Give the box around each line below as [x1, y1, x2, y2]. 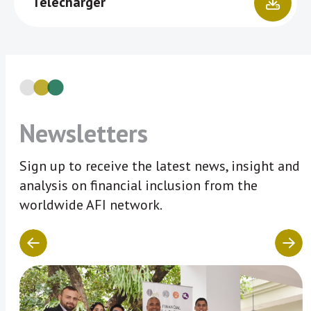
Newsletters [19, 116, 148, 149]
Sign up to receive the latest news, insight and [19, 156, 300, 175]
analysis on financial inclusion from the [19, 176, 258, 194]
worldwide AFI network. [19, 195, 162, 214]
